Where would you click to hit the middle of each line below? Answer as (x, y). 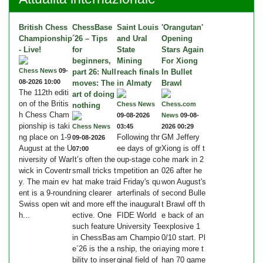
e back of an (183, 215)
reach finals (138, 72)
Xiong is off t (183, 149)
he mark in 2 (183, 160)
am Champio (138, 238)
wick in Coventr (45, 171)
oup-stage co (139, 160)
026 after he (182, 171)
